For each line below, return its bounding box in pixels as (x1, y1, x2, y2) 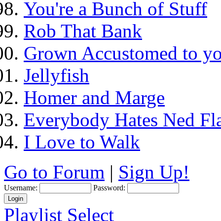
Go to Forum (4, 161, 105, 183)
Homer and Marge (24, 87, 165, 108)
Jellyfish (24, 65, 89, 86)
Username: (4, 184, 37, 192)
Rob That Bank (24, 20, 142, 41)
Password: (93, 184, 125, 192)
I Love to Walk (24, 131, 140, 152)
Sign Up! (118, 161, 189, 183)
